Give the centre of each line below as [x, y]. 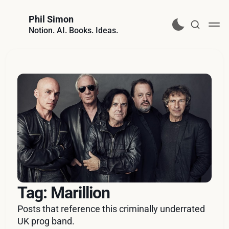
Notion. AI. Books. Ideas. [73, 30]
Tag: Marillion [64, 193]
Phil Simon [51, 19]
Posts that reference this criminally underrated [111, 209]
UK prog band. [46, 221]
